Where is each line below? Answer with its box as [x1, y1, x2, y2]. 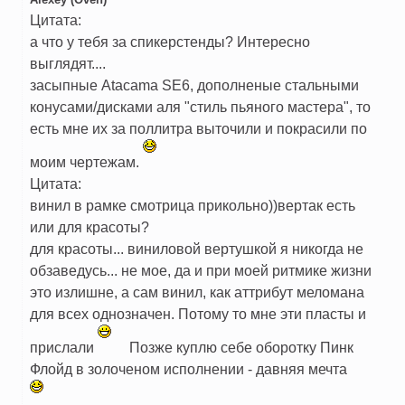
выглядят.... [30, 55, 106, 72]
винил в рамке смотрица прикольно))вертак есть [30, 197, 355, 214]
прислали [30, 339, 98, 356]
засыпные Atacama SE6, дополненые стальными [30, 77, 359, 94]
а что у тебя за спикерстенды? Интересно [30, 33, 310, 51]
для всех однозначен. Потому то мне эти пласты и [30, 306, 366, 323]
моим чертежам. [30, 154, 143, 171]
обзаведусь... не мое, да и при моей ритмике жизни [30, 262, 372, 279]
